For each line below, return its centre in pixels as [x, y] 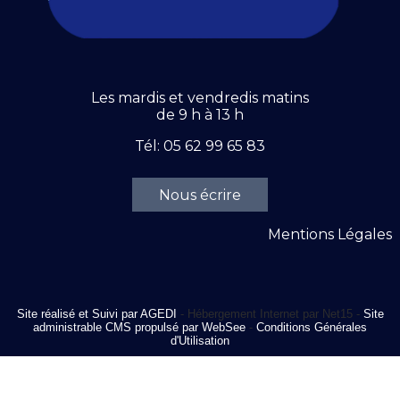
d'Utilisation [200, 340]
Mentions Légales [330, 234]
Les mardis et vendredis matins [200, 98]
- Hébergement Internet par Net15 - [270, 313]
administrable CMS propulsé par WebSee [139, 327]
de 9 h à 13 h [200, 115]
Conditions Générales [312, 327]
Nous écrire [200, 195]
